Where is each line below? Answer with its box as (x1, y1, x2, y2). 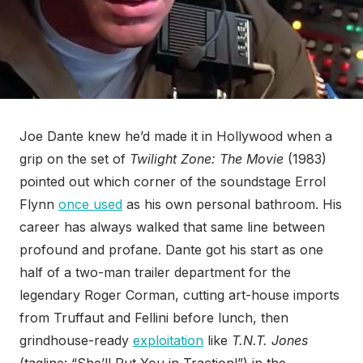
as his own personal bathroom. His (122, 196, 342, 213)
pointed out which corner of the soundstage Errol (19, 173, 326, 190)
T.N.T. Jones (232, 332, 308, 349)
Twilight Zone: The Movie (130, 151, 288, 168)
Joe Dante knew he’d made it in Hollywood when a (19, 128, 332, 145)
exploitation (133, 332, 203, 349)
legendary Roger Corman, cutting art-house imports (19, 287, 340, 304)
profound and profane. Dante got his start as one (19, 241, 323, 258)
